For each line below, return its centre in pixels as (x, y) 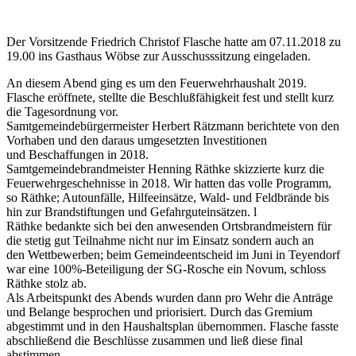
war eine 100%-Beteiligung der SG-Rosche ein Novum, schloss (166, 269)
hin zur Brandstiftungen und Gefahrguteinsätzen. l (132, 211)
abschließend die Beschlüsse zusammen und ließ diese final (155, 340)
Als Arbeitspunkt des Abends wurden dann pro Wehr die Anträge (170, 297)
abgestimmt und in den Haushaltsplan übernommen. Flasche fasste (172, 326)
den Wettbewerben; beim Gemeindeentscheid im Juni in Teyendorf (173, 254)
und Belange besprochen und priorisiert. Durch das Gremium (159, 311)
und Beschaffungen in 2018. (77, 154)
